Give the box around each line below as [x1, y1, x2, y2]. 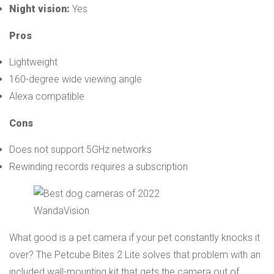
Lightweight [9, 56, 57, 68]
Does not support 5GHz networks [9, 143, 152, 155]
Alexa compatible [9, 90, 84, 102]
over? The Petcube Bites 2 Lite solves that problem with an [9, 248, 261, 261]
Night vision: [9, 2, 70, 15]
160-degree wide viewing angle [9, 73, 142, 85]
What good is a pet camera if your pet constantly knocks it [9, 231, 260, 243]
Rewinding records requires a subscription [9, 160, 188, 172]
